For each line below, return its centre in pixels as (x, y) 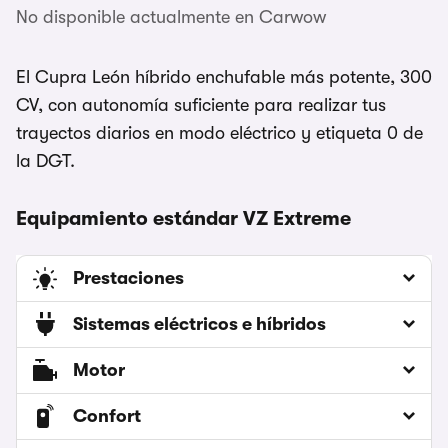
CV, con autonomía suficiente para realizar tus (201, 105)
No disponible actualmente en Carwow (171, 17)
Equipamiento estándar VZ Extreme (183, 219)
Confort (107, 416)
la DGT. (45, 161)
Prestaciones (128, 278)
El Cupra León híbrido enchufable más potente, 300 (224, 77)
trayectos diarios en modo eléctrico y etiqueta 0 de (219, 133)
